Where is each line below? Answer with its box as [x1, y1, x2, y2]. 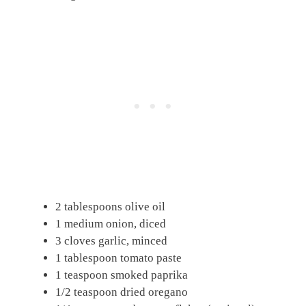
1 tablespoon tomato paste [55, 251, 182, 264]
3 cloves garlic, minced [55, 234, 167, 247]
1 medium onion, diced [55, 217, 166, 230]
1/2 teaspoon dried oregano [55, 285, 188, 298]
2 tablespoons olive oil [55, 199, 165, 213]
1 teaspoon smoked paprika [55, 268, 188, 281]
